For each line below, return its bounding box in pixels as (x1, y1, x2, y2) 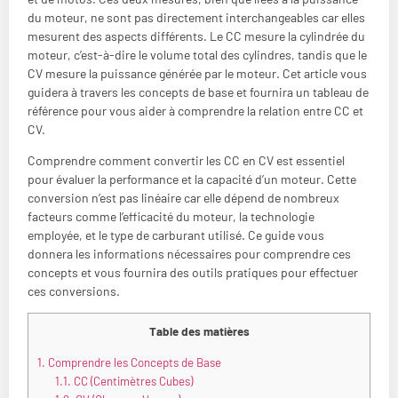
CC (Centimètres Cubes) (70, 373, 193, 388)
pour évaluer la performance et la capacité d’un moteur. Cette (28, 171, 356, 187)
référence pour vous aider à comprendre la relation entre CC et (28, 102, 363, 118)
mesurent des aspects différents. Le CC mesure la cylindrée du (28, 28, 365, 44)
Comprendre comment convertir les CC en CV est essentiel (28, 152, 345, 168)
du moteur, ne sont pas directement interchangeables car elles (28, 9, 365, 25)
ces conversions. (28, 283, 120, 298)
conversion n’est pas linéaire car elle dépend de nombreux (28, 189, 339, 205)
